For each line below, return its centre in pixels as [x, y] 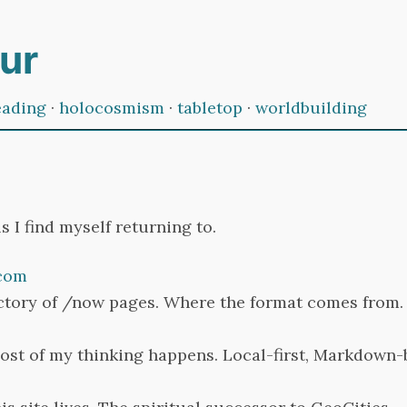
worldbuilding [311, 108]
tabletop [210, 108]
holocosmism [112, 108]
